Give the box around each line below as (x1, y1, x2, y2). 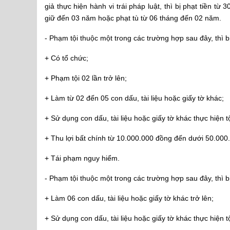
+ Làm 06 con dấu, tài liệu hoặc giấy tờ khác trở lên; (45, 194, 214, 202)
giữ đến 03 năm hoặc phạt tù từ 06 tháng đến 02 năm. (45, 14, 221, 22)
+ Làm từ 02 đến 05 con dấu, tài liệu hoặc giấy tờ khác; (45, 94, 224, 102)
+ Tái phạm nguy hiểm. (45, 154, 120, 162)
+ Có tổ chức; (45, 54, 88, 62)
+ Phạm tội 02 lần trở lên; (45, 74, 127, 82)
